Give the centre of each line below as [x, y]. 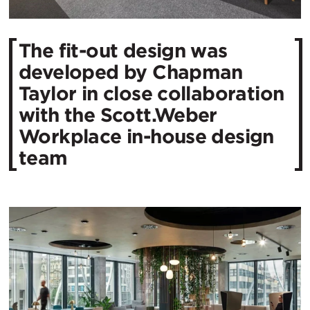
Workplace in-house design [146, 137]
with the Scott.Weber [118, 115]
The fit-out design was [123, 51]
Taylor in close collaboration [152, 94]
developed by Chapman [131, 72]
